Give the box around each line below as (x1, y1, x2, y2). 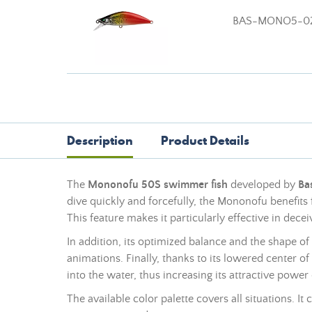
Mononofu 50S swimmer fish (88, 178, 228, 191)
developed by (228, 178, 298, 191)
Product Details (161, 132, 249, 149)
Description (67, 132, 133, 149)
